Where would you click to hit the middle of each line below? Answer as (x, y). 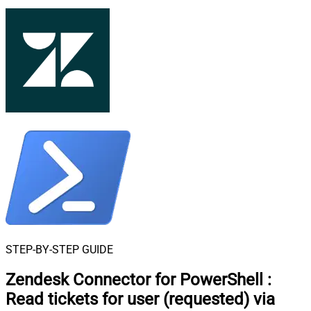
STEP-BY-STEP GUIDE (59, 250)
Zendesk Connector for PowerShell (134, 279)
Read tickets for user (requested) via (140, 299)
